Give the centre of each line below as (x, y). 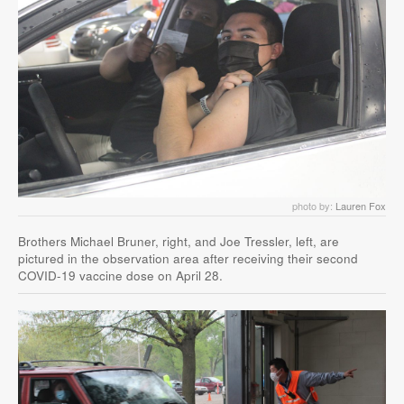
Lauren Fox (361, 205)
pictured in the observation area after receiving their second (188, 258)
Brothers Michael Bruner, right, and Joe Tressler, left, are (179, 241)
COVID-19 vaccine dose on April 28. (120, 275)
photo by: (314, 205)
